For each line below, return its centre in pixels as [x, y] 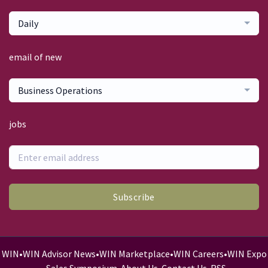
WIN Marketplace [134, 254]
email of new [35, 57]
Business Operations [60, 90]
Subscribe [134, 197]
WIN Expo [247, 254]
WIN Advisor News [59, 254]
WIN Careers [198, 254]
